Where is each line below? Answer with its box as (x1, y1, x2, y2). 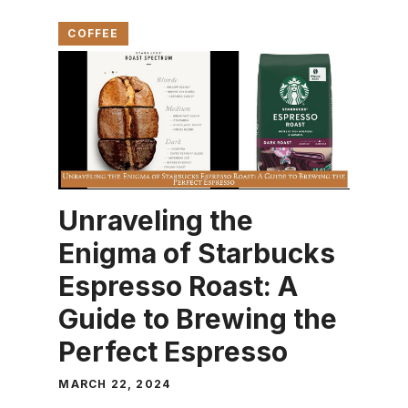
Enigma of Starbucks (58, 237, 336, 270)
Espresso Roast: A (58, 270, 299, 303)
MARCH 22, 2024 (58, 377, 171, 392)
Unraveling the (58, 204, 254, 238)
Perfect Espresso (58, 335, 289, 369)
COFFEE (67, 26, 119, 40)
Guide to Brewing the (58, 302, 338, 336)
